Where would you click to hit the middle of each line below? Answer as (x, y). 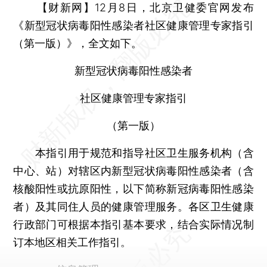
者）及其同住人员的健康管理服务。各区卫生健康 (133, 206)
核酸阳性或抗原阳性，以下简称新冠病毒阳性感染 (133, 188)
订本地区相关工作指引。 (72, 242)
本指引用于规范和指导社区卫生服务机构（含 (133, 153)
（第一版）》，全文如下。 (78, 43)
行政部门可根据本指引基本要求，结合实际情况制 (133, 224)
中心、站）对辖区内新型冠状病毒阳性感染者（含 (133, 170)
